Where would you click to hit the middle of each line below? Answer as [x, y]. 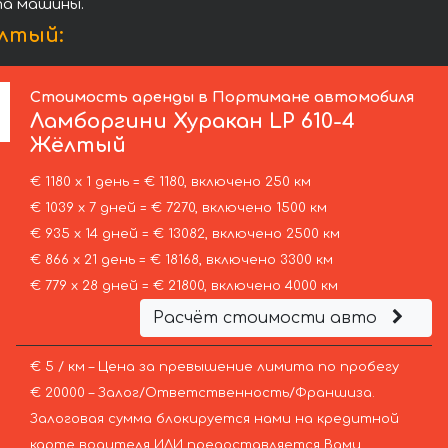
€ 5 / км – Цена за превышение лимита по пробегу [214, 367]
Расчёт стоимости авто [267, 318]
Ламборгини [99, 122]
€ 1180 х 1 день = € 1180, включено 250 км [170, 182]
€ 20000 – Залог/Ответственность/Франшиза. [202, 393]
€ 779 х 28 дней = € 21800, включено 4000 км [183, 286]
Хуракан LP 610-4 [261, 122]
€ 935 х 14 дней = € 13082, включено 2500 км [184, 234]
